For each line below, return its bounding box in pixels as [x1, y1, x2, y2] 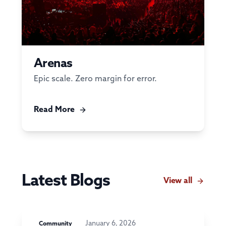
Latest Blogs [21, 171, 110, 191]
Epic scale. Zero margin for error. [33, 74, 157, 84]
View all [163, 176, 193, 186]
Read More [33, 104, 75, 115]
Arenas [33, 56, 73, 71]
